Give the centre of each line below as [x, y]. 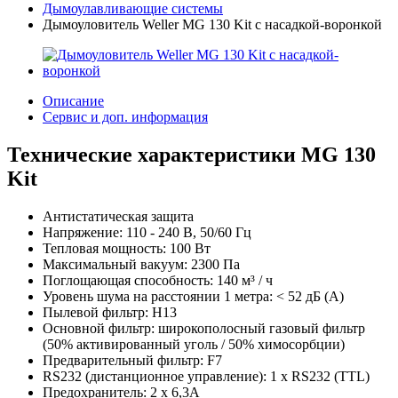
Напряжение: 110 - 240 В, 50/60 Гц [149, 232]
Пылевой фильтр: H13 [110, 312]
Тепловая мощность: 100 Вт [127, 248]
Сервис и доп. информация [125, 117]
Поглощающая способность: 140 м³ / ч [159, 280]
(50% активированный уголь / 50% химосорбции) [195, 344]
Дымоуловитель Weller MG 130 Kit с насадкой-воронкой [212, 24]
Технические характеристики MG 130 [191, 154]
